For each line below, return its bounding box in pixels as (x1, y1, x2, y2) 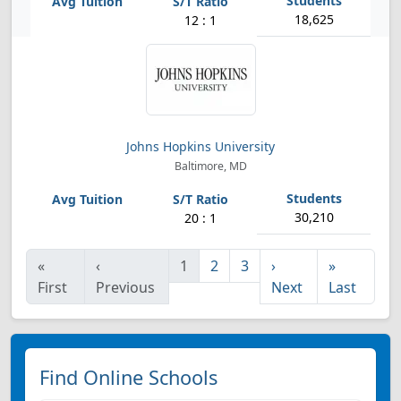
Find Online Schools (39, 364, 218, 390)
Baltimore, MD (171, 158, 247, 174)
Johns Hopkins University (126, 138, 275, 155)
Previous (96, 277, 156, 297)
